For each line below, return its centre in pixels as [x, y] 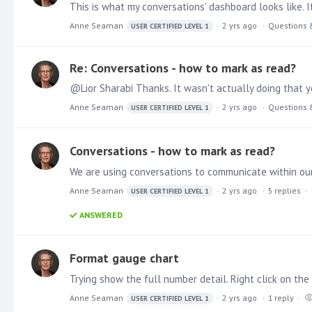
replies [288, 190]
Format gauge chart [124, 258]
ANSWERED [101, 214]
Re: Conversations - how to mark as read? [183, 68]
